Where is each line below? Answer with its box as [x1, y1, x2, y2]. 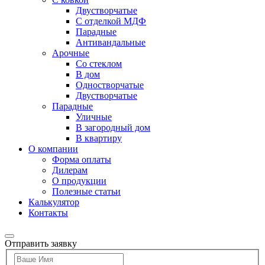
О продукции [52, 175, 106, 186]
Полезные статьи [52, 186, 121, 196]
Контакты [28, 207, 68, 218]
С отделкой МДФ [76, 15, 146, 26]
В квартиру [76, 132, 122, 143]
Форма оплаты [52, 154, 111, 164]
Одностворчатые [76, 79, 144, 90]
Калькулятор [28, 196, 79, 207]
